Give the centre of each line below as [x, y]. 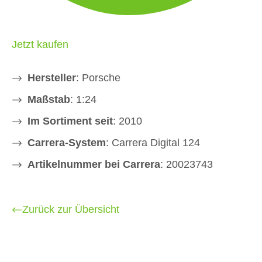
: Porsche [98, 78]
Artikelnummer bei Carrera [94, 165]
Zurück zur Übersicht [71, 210]
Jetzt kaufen [40, 45]
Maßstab [49, 100]
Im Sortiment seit [70, 121]
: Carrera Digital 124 [153, 143]
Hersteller [52, 78]
